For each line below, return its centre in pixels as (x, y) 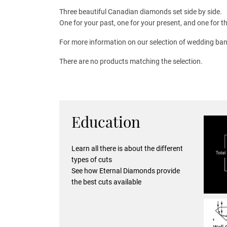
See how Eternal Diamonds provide (126, 171)
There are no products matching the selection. (131, 62)
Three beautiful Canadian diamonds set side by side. (141, 12)
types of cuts (92, 160)
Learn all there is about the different (127, 149)
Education (106, 122)
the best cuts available (106, 182)
